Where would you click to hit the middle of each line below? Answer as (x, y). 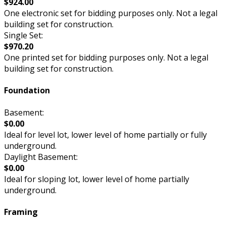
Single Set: (23, 35)
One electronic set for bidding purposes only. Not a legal (111, 13)
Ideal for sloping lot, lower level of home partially (97, 179)
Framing (21, 212)
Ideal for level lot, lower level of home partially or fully (105, 134)
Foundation (27, 91)
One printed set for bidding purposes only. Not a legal (106, 57)
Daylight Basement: (41, 157)
